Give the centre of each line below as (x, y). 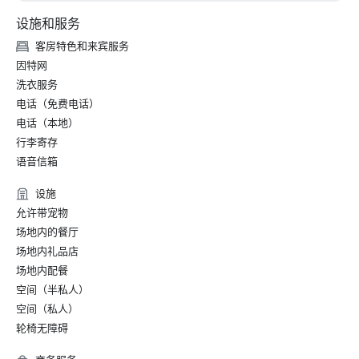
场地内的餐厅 (47, 232)
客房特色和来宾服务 (82, 46)
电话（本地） (47, 123)
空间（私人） (47, 309)
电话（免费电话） (58, 104)
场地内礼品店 (47, 251)
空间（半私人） (52, 290)
